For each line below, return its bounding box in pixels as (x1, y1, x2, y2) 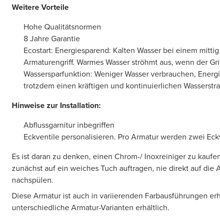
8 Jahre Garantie (24, 32, 80, 44)
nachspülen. (12, 174, 54, 186)
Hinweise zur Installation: (12, 99, 101, 111)
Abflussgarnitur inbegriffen (24, 119, 114, 131)
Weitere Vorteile (12, 1, 69, 13)
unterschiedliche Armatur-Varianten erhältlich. (12, 201, 169, 213)
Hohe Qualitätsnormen (24, 21, 101, 32)
